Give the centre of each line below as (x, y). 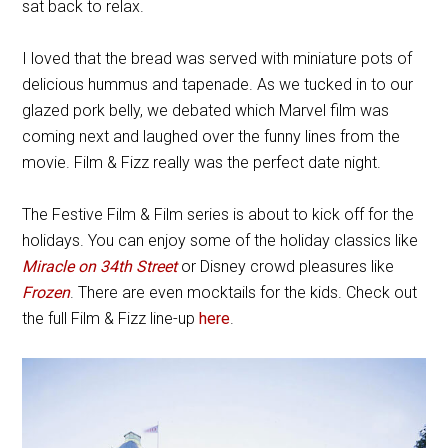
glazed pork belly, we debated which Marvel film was (206, 110)
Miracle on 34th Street (100, 266)
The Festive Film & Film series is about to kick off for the (218, 214)
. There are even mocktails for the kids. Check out (244, 292)
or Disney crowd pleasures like (286, 266)
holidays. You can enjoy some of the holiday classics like (220, 240)
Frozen (46, 292)
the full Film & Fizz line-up (111, 318)
